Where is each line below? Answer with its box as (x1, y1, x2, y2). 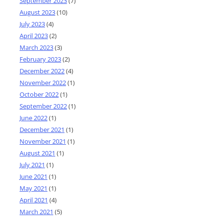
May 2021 (20, 183, 47, 193)
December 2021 (20, 125, 65, 134)
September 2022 (20, 101, 67, 110)
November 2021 (20, 136, 66, 146)
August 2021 (20, 148, 55, 157)
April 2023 (20, 31, 48, 40)
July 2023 (20, 19, 45, 28)
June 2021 (20, 172, 47, 181)
